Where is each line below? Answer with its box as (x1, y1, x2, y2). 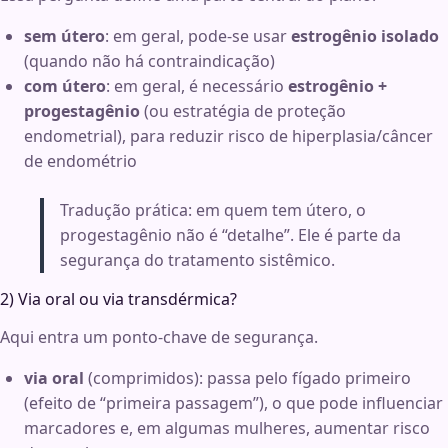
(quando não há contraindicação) (24, 50, 275, 73)
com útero (24, 75, 106, 98)
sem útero (24, 25, 105, 48)
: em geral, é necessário (106, 75, 288, 98)
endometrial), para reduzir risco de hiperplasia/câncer (24, 125, 433, 148)
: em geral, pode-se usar (105, 25, 291, 48)
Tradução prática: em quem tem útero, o (60, 199, 366, 222)
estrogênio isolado (291, 25, 439, 48)
